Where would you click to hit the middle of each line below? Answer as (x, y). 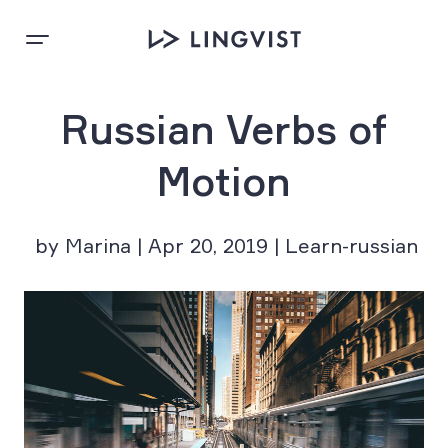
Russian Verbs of (224, 129)
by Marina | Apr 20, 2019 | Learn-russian (226, 245)
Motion (224, 181)
